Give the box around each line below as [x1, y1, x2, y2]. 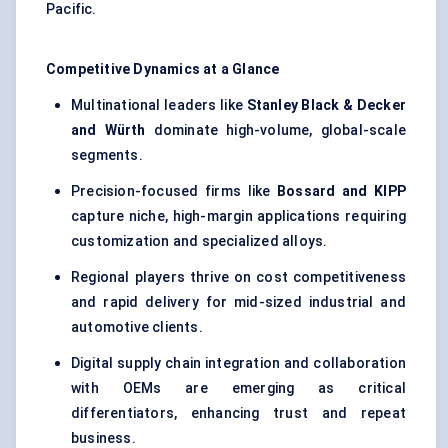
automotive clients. [71, 319, 203, 336]
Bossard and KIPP [277, 183, 406, 200]
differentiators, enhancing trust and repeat [71, 405, 406, 422]
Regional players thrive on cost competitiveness [71, 269, 406, 286]
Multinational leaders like [71, 97, 247, 114]
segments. [71, 147, 143, 164]
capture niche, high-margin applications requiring [71, 208, 406, 225]
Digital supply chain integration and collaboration [71, 355, 406, 372]
